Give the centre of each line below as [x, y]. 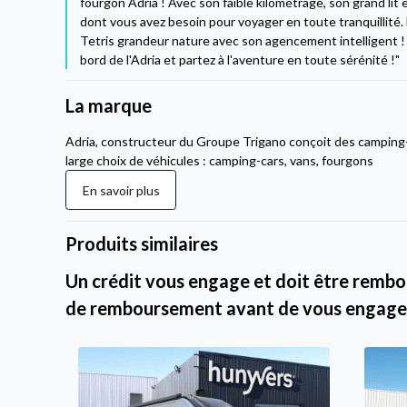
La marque [109, 106]
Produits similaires [142, 244]
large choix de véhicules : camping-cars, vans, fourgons [220, 161]
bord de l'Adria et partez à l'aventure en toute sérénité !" [240, 60]
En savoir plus [121, 190]
